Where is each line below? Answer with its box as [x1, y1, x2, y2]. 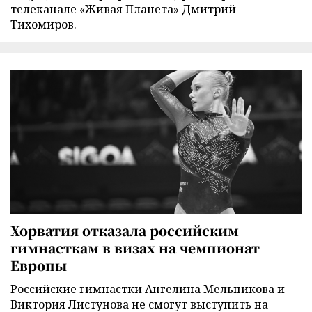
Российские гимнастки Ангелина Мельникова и [10, 281, 285, 297]
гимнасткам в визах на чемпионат [10, 237, 260, 257]
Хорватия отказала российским [10, 220, 239, 240]
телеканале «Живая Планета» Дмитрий [10, 1, 236, 17]
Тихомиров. [10, 17, 77, 33]
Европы [10, 255, 67, 274]
